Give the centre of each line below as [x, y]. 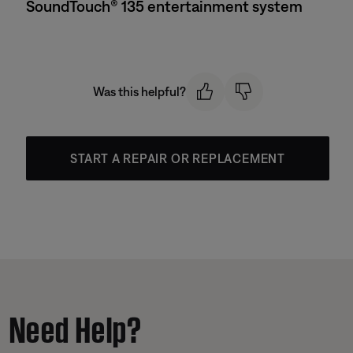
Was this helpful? [139, 92]
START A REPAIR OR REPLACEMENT [178, 158]
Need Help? [76, 325]
